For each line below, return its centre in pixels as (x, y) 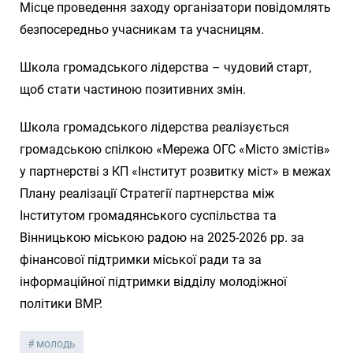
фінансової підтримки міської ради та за (141, 259)
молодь (56, 343)
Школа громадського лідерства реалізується (154, 127)
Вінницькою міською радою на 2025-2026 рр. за (162, 237)
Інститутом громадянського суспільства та (148, 215)
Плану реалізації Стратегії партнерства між (147, 193)
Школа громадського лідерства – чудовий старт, (165, 67)
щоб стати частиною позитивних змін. (133, 89)
